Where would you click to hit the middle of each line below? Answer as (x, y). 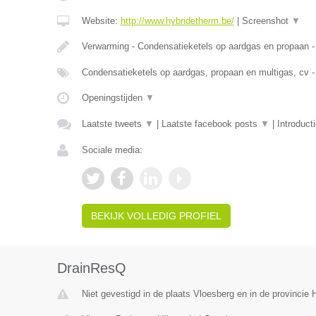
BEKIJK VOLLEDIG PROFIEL (156, 216)
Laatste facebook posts (211, 124)
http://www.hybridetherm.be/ (177, 21)
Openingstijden (113, 98)
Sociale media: (112, 150)
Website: (101, 21)
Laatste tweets (113, 124)
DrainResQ (91, 268)
